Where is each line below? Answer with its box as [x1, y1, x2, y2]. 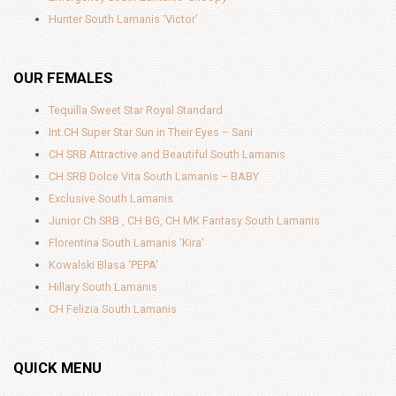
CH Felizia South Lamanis [49, 302, 177, 316]
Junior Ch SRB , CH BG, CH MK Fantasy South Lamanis [49, 214, 320, 227]
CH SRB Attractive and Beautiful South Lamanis [49, 148, 286, 161]
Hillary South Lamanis [49, 280, 157, 293]
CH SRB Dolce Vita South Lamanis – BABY [49, 170, 259, 183]
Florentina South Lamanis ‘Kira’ [49, 236, 204, 249]
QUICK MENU [13, 359, 102, 377]
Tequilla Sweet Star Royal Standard [49, 103, 223, 117]
